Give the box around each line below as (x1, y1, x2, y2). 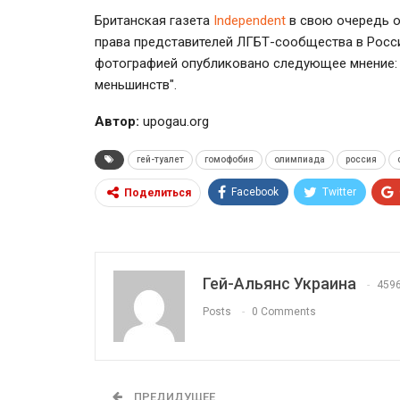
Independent (213, 12, 289, 29)
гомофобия (204, 154, 254, 164)
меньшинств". (95, 76, 177, 93)
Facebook (231, 185, 279, 198)
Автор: (95, 112, 139, 129)
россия (346, 154, 377, 164)
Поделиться (124, 186, 191, 199)
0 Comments (252, 304, 316, 318)
